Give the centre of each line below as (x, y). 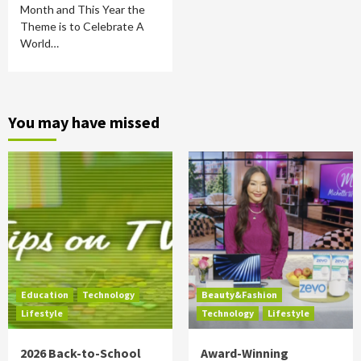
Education (45, 295)
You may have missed (84, 122)
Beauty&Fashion (239, 295)
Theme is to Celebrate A (82, 26)
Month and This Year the (83, 9)
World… (39, 43)
